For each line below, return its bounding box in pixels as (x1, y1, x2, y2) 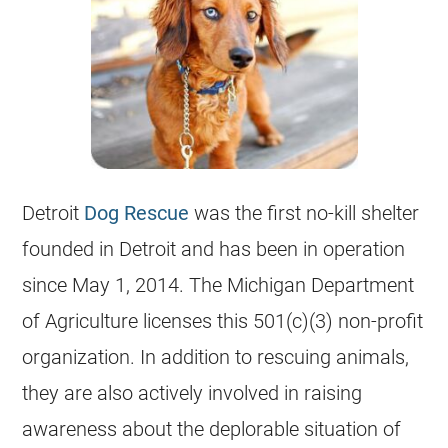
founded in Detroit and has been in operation (22, 236, 406, 261)
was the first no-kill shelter (189, 200, 420, 225)
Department (306, 272, 415, 297)
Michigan (227, 272, 307, 297)
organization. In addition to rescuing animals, (22, 344, 410, 369)
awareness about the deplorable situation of (22, 416, 402, 441)
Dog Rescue (84, 200, 190, 225)
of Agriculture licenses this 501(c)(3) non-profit (22, 308, 424, 333)
